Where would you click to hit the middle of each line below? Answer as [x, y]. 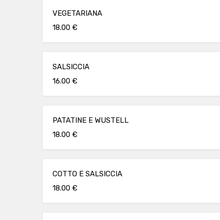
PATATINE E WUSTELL [91, 120]
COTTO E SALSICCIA [87, 174]
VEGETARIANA [77, 13]
